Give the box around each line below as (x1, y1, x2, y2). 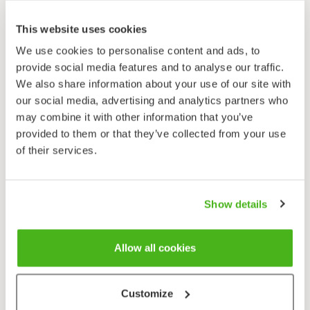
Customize (121, 287, 174, 299)
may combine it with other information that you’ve (16, 111, 253, 123)
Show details (204, 198, 268, 210)
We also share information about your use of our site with (16, 77, 291, 90)
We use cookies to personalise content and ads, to (16, 44, 260, 57)
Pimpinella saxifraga (136, 9, 228, 20)
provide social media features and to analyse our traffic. (16, 61, 284, 73)
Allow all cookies (114, 241, 196, 254)
